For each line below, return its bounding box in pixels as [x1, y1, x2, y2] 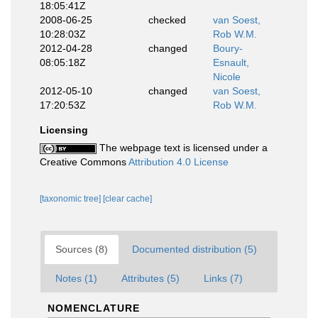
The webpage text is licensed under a [97, 142, 268, 153]
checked [148, 14, 186, 26]
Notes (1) [55, 273, 97, 284]
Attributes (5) [121, 273, 180, 284]
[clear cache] [103, 194, 152, 204]
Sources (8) [55, 243, 108, 255]
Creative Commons [40, 156, 128, 168]
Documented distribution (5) [132, 243, 257, 255]
